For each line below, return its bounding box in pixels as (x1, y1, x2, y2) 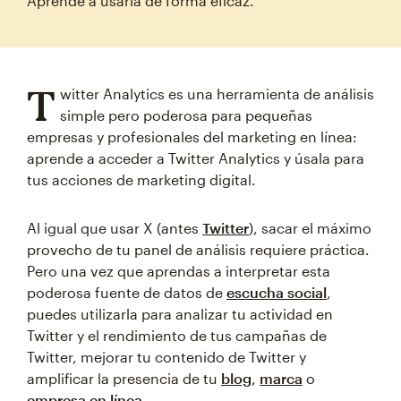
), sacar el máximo (249, 219, 371, 236)
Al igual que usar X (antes (27, 219, 202, 236)
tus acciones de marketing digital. (27, 171, 256, 188)
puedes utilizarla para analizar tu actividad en (27, 305, 333, 322)
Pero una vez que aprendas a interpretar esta (27, 262, 330, 279)
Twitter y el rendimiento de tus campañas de (27, 327, 327, 344)
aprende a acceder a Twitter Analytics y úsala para (27, 149, 364, 166)
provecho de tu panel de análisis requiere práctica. (27, 241, 370, 258)
